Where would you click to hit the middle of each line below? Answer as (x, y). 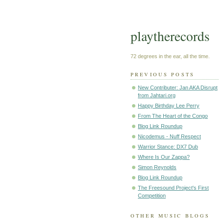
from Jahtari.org (157, 96)
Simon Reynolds (157, 167)
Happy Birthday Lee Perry (169, 106)
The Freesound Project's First (173, 188)
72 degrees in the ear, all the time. (170, 56)
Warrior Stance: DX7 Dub (168, 147)
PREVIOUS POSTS (163, 74)
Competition (152, 196)
